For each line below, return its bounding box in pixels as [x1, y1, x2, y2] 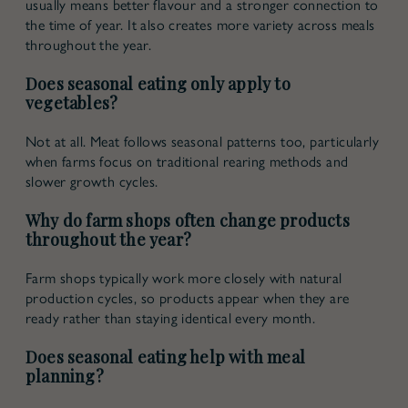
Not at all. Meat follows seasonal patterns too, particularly [25, 132, 379, 150]
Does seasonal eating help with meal [25, 345, 305, 368]
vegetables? [25, 91, 118, 114]
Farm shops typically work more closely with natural [25, 269, 342, 287]
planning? [25, 364, 104, 387]
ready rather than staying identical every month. [25, 309, 316, 327]
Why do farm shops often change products [25, 209, 350, 231]
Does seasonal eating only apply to [25, 72, 291, 95]
